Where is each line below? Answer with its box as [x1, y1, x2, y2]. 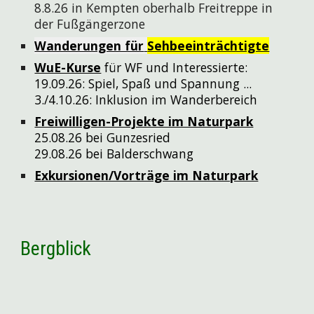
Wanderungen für [34, 37, 144, 54]
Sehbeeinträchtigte [147, 37, 270, 54]
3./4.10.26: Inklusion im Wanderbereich [34, 91, 258, 108]
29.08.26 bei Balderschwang [34, 145, 194, 162]
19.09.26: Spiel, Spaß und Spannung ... [34, 75, 252, 92]
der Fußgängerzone [34, 15, 146, 32]
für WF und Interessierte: [101, 59, 248, 76]
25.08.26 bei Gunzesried [34, 129, 171, 146]
